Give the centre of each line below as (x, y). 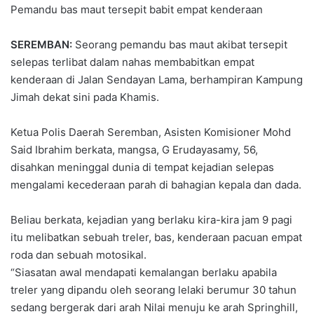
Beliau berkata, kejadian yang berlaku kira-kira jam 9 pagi (151, 220)
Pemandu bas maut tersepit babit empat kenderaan (137, 10)
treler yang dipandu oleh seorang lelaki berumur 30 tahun (153, 290)
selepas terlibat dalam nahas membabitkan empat (132, 62)
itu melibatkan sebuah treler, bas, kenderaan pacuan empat (156, 238)
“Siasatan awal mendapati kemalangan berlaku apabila (144, 273)
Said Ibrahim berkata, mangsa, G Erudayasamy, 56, (134, 150)
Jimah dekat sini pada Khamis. (85, 97)
